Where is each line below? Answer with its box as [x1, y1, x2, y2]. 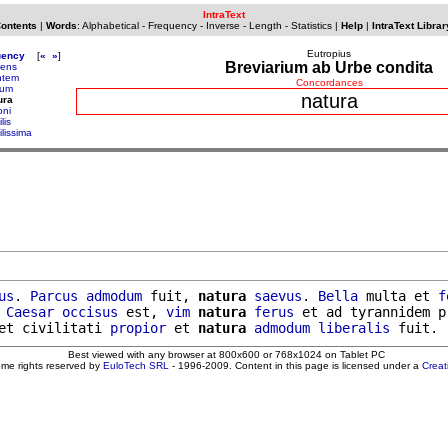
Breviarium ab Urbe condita [225, 59, 433, 76]
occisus [62, 303, 118, 320]
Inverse [205, 20, 240, 31]
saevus [254, 287, 302, 304]
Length [248, 20, 282, 31]
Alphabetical [81, 20, 139, 31]
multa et [358, 287, 438, 304]
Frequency [147, 20, 197, 31]
